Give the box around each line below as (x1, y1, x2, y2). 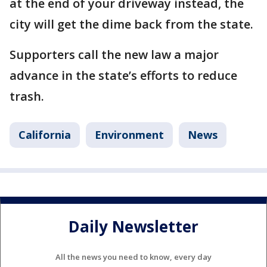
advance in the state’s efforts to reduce (10, 67, 237, 84)
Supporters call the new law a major (10, 46, 219, 63)
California (18, 128, 71, 142)
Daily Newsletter (69, 215, 198, 237)
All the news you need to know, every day (55, 252, 212, 263)
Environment (95, 128, 164, 142)
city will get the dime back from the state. (10, 16, 253, 33)
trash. (10, 88, 44, 105)
